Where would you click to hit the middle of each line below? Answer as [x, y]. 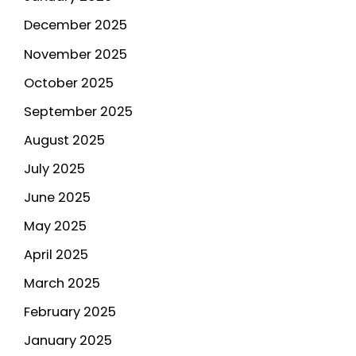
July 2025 [54, 168]
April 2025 [56, 255]
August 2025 [64, 140]
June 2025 [57, 198]
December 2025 [75, 25]
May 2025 [55, 226]
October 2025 [69, 83]
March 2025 [62, 284]
